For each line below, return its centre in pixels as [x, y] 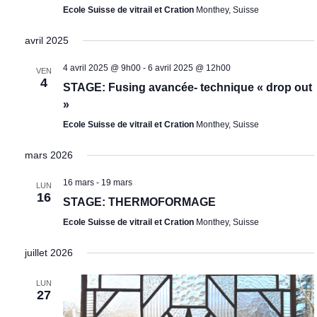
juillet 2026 [48, 253]
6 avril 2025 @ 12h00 [189, 68]
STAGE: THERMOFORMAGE [139, 202]
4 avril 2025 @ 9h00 [102, 68]
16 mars [78, 183]
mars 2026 [48, 155]
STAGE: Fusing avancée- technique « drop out [187, 88]
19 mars [116, 183]
